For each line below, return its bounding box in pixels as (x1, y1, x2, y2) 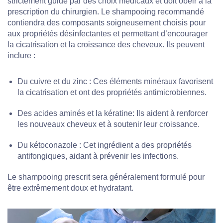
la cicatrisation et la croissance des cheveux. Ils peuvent (7, 40, 205, 49)
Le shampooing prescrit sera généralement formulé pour (7, 173, 205, 182)
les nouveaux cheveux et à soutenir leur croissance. (17, 120, 200, 129)
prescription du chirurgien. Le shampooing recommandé (7, 7, 204, 16)
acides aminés (34, 109, 85, 118)
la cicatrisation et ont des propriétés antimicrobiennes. (17, 88, 207, 97)
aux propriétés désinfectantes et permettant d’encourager (7, 29, 208, 38)
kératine (104, 109, 132, 118)
